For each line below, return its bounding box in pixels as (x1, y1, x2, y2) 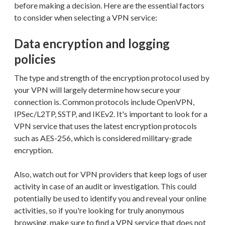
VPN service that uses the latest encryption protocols (14, 121, 197, 131)
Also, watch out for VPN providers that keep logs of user (14, 169, 207, 179)
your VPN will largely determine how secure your (14, 84, 181, 94)
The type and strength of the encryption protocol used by (14, 72, 209, 82)
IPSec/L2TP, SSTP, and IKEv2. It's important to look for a (14, 108, 207, 119)
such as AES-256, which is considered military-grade (14, 133, 192, 143)
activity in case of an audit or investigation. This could (14, 181, 196, 191)
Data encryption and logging (14, 36, 170, 51)
